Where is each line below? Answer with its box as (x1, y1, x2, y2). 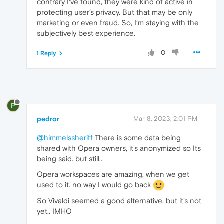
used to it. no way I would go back (37, 180, 153, 189)
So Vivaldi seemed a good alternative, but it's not (37, 196, 201, 205)
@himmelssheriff (37, 133, 93, 142)
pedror (37, 114, 59, 123)
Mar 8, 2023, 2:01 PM (133, 114, 197, 122)
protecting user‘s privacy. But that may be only (37, 7, 192, 16)
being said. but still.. (37, 154, 102, 163)
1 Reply (36, 49, 56, 57)
